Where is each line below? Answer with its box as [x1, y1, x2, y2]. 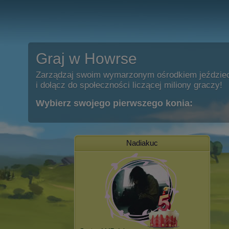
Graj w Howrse [36, 50, 137, 67]
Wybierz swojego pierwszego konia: [36, 98, 193, 108]
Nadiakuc [126, 139, 158, 147]
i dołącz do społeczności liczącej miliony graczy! [36, 80, 222, 90]
